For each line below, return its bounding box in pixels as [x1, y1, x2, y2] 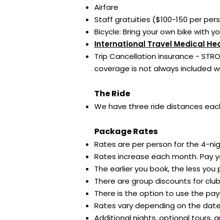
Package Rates [94, 126, 158, 137]
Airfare [94, 2, 118, 12]
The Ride [94, 88, 130, 99]
